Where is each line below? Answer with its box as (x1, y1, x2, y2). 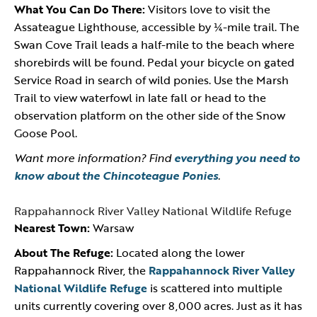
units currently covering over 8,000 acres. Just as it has (14, 297, 302, 314)
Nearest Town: (14, 219, 90, 236)
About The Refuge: (14, 244, 113, 261)
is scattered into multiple (147, 279, 282, 296)
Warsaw (90, 219, 134, 236)
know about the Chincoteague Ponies (14, 167, 218, 184)
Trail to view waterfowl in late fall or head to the (14, 89, 266, 106)
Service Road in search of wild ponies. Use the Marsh (14, 71, 289, 88)
